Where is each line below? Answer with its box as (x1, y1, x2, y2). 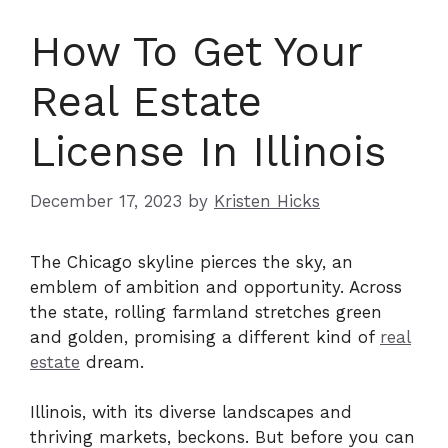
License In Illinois (30, 127, 386, 176)
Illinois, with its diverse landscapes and (30, 402, 352, 422)
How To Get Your (30, 27, 362, 76)
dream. (80, 351, 144, 372)
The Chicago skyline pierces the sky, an (30, 251, 353, 272)
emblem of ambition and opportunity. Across (30, 276, 402, 297)
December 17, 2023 (30, 190, 182, 211)
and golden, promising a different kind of (30, 326, 380, 347)
